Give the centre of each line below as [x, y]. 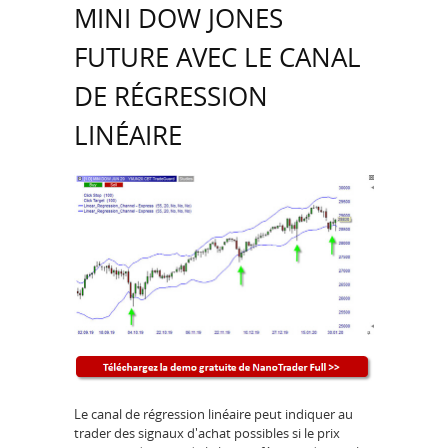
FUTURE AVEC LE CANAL [217, 57]
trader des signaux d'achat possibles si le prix [207, 433]
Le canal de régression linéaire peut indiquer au [213, 414]
